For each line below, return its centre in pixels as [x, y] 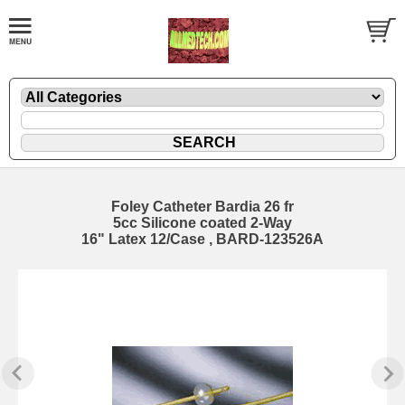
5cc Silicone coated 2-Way [202, 222]
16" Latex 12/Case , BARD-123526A [202, 239]
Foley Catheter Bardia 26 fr [202, 206]
